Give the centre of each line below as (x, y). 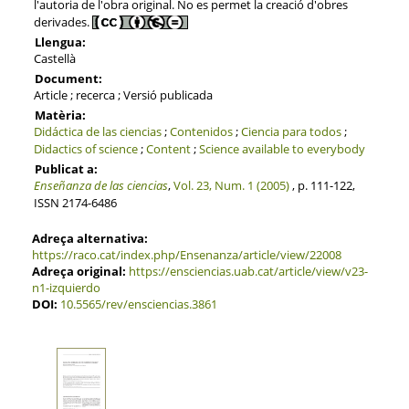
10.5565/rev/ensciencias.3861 (138, 304)
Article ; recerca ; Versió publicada (123, 94)
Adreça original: (79, 271)
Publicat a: (66, 168)
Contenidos (201, 131)
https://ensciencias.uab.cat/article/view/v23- (248, 271)
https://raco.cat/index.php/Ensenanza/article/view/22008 (186, 254)
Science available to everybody (282, 148)
